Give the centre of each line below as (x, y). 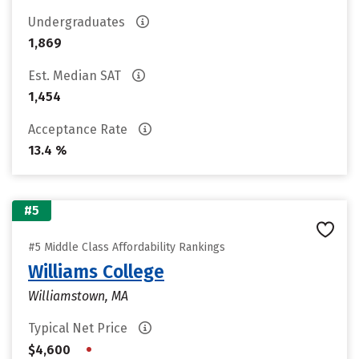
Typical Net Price (79, 328)
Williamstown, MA (78, 296)
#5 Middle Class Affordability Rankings (127, 247)
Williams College (96, 272)
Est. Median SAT (76, 76)
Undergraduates (78, 22)
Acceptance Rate (79, 129)
